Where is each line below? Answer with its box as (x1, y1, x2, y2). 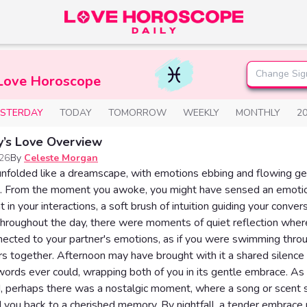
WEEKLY (183, 106, 219, 119)
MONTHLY (236, 106, 280, 119)
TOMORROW (108, 106, 167, 119)
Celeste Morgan (24, 151, 98, 164)
